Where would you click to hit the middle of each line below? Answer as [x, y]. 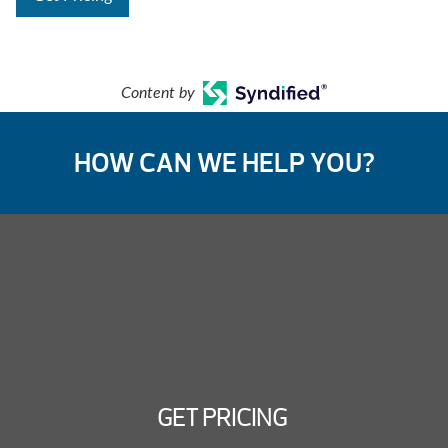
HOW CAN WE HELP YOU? [224, 163]
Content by [157, 93]
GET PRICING [222, 418]
